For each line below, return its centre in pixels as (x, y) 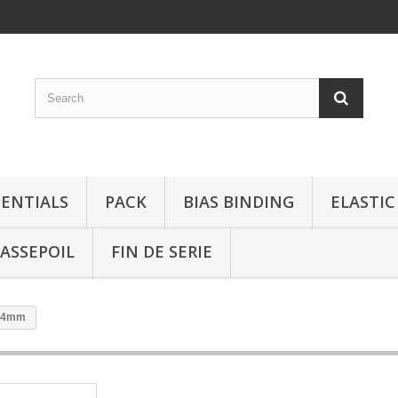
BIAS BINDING (239, 202)
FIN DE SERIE (162, 251)
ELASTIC (363, 202)
